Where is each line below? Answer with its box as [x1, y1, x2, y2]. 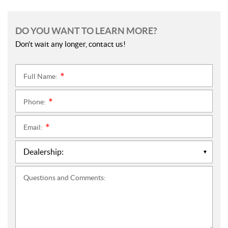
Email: [23, 123, 44, 132]
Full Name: [23, 72, 59, 81]
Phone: [23, 98, 47, 106]
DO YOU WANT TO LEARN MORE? [15, 25, 157, 37]
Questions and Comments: [23, 174, 106, 182]
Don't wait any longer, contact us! [15, 40, 126, 49]
